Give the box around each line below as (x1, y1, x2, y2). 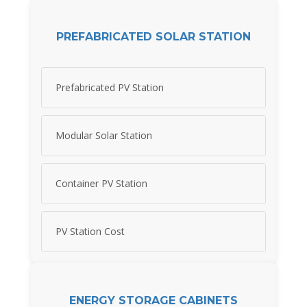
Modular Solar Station (56, 129, 152, 143)
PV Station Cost (56, 225, 125, 238)
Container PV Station (56, 177, 147, 191)
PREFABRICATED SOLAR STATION (56, 29, 251, 43)
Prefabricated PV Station (56, 81, 164, 95)
